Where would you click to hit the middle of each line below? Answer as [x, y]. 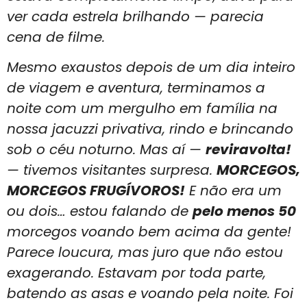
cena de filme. [56, 37]
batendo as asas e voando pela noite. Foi [150, 294]
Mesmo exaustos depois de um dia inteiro [151, 67]
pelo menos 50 [244, 211]
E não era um [233, 191]
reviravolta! [248, 150]
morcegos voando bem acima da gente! [149, 232]
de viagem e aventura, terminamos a [136, 88]
